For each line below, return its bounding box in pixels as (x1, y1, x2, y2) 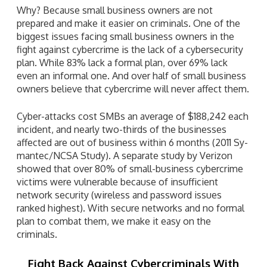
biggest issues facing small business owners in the (17, 30, 234, 42)
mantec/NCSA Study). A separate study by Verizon (17, 149, 232, 162)
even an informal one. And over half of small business (17, 69, 246, 82)
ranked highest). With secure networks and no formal (17, 201, 244, 214)
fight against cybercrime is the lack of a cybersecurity (17, 43, 243, 55)
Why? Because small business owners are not (17, 4, 213, 16)
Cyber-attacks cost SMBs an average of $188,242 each (17, 110, 249, 122)
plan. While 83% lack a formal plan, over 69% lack (17, 56, 228, 69)
